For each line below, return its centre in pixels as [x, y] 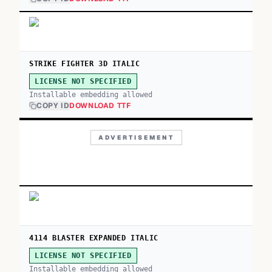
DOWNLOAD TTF [100, 106]
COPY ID [53, 106]
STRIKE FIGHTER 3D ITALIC [85, 64]
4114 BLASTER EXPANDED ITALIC [94, 238]
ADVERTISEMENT [136, 138]
